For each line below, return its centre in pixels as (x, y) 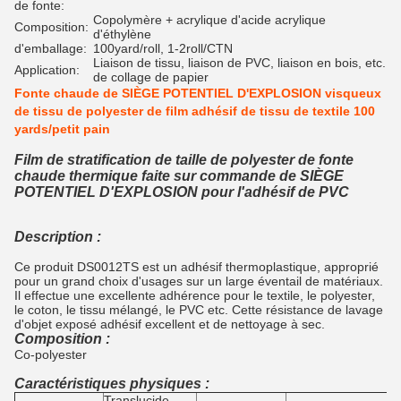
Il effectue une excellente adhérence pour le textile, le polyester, (195, 295)
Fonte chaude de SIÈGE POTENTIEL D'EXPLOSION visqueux (198, 93)
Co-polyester (51, 354)
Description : (58, 237)
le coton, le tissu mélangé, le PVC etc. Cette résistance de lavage (199, 310)
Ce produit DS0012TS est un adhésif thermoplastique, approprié (196, 267)
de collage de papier (151, 77)
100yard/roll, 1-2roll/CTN (163, 48)
